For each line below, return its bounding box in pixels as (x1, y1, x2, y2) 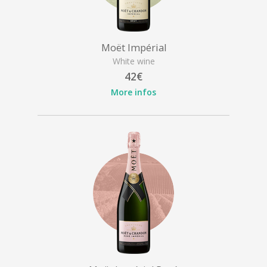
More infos (111, 86, 156, 98)
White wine (112, 55, 155, 67)
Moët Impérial (101, 41, 166, 54)
